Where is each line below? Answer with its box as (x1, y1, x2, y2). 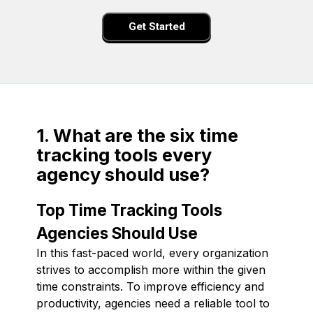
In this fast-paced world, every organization (36, 245, 268, 260)
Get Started (128, 20, 185, 34)
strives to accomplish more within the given (36, 262, 265, 277)
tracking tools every (36, 143, 212, 166)
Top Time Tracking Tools (36, 200, 222, 219)
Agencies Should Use (36, 223, 198, 242)
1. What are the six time (36, 124, 238, 146)
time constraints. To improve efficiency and (36, 279, 264, 293)
